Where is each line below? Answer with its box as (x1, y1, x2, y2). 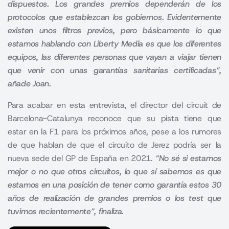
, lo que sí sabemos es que (119, 166, 221, 177)
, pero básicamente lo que (112, 25, 221, 36)
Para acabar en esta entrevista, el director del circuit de (8, 100, 221, 110)
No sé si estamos (158, 153, 221, 164)
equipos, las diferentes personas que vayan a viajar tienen (8, 52, 221, 62)
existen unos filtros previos (8, 25, 113, 36)
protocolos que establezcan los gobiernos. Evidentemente (8, 12, 221, 22)
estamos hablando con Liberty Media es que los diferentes (8, 38, 221, 49)
